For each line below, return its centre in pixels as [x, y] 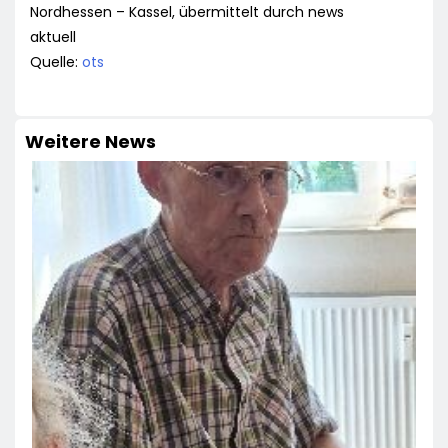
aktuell [53, 37]
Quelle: [56, 62]
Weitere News [90, 142]
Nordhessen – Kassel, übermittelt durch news [187, 12]
